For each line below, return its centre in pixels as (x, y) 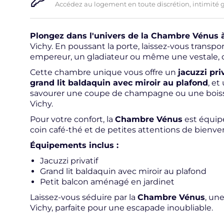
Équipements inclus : (74, 145)
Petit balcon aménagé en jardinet (107, 181)
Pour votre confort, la (72, 119)
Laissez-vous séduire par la (84, 197)
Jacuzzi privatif (69, 160)
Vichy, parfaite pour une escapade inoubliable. (121, 207)
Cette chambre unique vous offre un (104, 72)
